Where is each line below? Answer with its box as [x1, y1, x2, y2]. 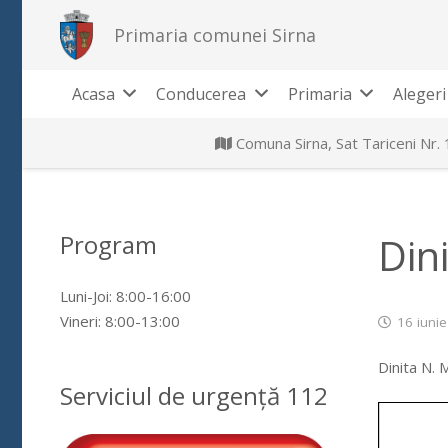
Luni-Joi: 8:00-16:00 [59, 285, 191, 306]
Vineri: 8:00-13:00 [59, 310, 180, 331]
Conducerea [156, 83, 247, 105]
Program [59, 228, 157, 261]
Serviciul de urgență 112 [59, 378, 328, 412]
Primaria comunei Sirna [113, 22, 316, 47]
